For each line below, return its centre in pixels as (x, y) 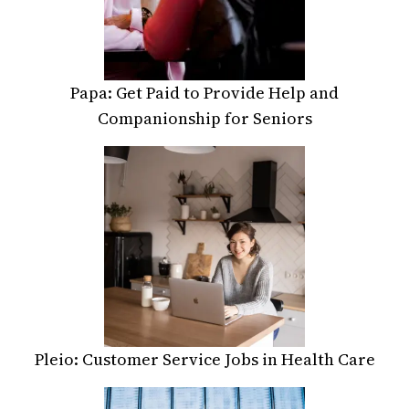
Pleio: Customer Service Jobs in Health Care (204, 359)
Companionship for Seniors (204, 118)
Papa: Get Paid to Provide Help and (204, 92)
